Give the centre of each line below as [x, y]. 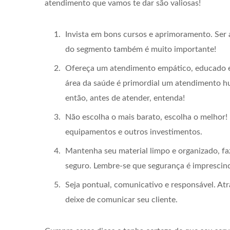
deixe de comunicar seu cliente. [121, 199]
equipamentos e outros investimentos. [134, 132]
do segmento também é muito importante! [141, 49]
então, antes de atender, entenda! [125, 98]
